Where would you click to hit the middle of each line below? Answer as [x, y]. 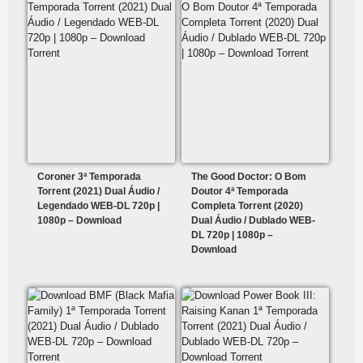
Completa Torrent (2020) [248, 206]
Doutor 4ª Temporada [240, 192]
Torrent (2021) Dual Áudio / [98, 192]
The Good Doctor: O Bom [249, 177]
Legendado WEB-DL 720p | [98, 206]
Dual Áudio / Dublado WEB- [254, 221]
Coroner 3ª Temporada [89, 177]
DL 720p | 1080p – [233, 235]
